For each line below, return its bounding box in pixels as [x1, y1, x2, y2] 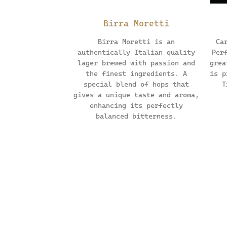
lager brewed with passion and [77, 58, 195, 67]
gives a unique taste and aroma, [73, 90, 199, 99]
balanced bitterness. [95, 111, 177, 120]
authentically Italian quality [77, 48, 195, 56]
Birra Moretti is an [97, 37, 175, 46]
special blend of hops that [83, 80, 189, 88]
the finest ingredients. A [85, 69, 187, 78]
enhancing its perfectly [89, 101, 183, 109]
